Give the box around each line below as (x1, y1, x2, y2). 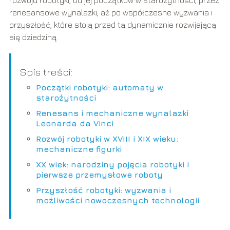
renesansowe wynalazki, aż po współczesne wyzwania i (9, 8, 213, 17)
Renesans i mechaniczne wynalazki (35, 108, 188, 118)
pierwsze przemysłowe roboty (35, 170, 163, 180)
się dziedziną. (9, 32, 58, 42)
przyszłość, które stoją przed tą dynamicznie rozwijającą (9, 20, 216, 30)
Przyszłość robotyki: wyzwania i (35, 185, 171, 195)
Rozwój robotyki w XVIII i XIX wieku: (35, 134, 178, 144)
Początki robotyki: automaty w (35, 83, 163, 92)
